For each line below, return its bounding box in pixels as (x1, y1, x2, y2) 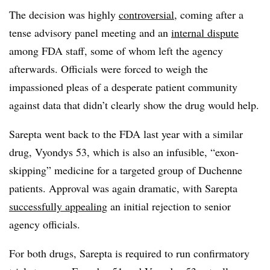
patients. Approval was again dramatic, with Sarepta (9, 180, 237, 195)
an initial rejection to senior (107, 198, 231, 213)
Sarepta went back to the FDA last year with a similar (9, 126, 243, 141)
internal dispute (171, 25, 239, 40)
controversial (119, 7, 174, 22)
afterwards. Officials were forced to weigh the (9, 61, 208, 76)
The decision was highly (9, 7, 119, 22)
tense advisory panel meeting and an (9, 25, 171, 40)
